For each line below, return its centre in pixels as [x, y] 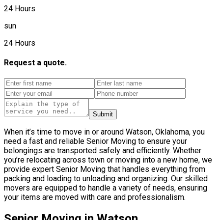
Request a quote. [35, 63]
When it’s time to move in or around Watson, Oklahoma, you [104, 132]
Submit [103, 114]
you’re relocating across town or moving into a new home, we [108, 160]
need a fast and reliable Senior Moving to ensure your [96, 141]
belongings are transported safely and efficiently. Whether [103, 150]
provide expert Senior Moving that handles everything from [105, 169]
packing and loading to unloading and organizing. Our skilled [106, 178]
